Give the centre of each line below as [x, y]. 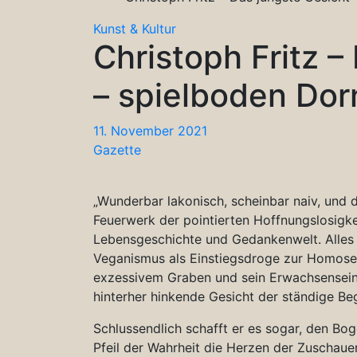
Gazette [117, 149]
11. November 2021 [150, 130]
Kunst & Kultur [135, 28]
